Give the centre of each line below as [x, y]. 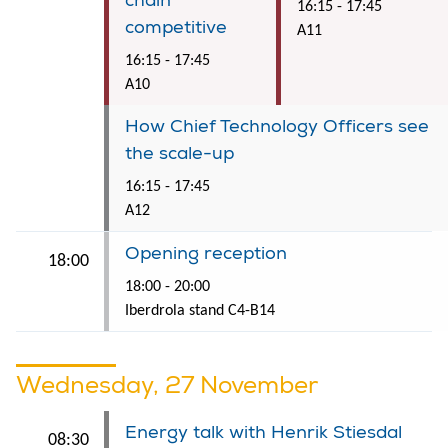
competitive [176, 27]
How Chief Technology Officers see [277, 126]
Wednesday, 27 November [167, 384]
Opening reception [206, 253]
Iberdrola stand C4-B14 [200, 310]
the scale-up [179, 153]
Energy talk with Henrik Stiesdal [263, 432]
